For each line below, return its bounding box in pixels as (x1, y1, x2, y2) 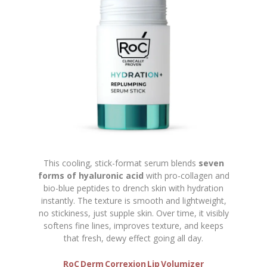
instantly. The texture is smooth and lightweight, (41, 194, 226, 206)
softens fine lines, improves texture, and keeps (44, 219, 223, 231)
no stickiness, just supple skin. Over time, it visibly (38, 207, 229, 219)
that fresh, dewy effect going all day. (64, 232, 203, 244)
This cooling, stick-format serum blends (43, 157, 198, 169)
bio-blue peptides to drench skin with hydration (44, 182, 223, 194)
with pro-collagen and (143, 169, 229, 181)
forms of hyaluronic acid (38, 169, 144, 181)
